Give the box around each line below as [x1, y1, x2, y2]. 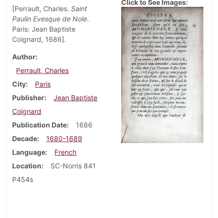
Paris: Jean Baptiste [12, 25, 75, 34]
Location [12, 162, 41, 170]
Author [12, 53, 36, 61]
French [54, 148, 77, 157]
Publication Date [12, 121, 67, 129]
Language [12, 148, 45, 157]
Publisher [12, 93, 44, 102]
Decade [12, 134, 37, 143]
